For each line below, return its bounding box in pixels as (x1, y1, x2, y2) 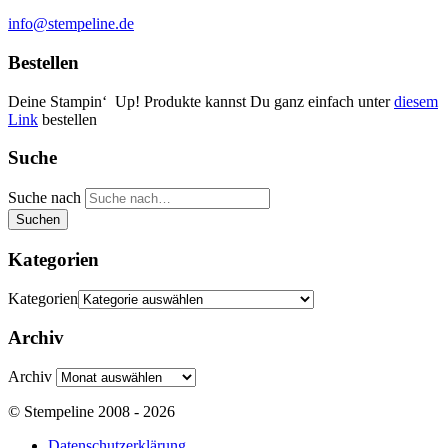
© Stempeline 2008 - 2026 (8, 403, 175, 420)
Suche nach (8, 189, 81, 207)
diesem (394, 92, 438, 110)
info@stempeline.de (8, 15, 134, 33)
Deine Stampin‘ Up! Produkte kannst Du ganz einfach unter (8, 92, 394, 110)
